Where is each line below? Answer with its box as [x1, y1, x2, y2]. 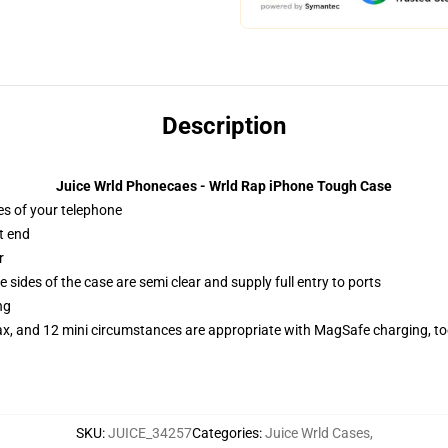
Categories [191, 425, 259, 441]
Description [162, 112, 286, 140]
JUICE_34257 [107, 425, 192, 441]
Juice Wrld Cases [264, 425, 370, 441]
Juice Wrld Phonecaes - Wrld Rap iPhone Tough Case [56, 178, 392, 194]
